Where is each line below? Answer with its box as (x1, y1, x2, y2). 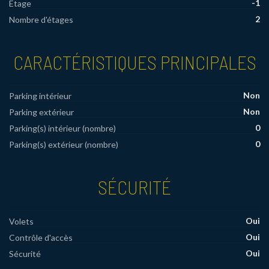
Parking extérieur (9, 107, 74, 118)
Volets (9, 216, 34, 227)
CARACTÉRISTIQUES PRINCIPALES (13, 50, 256, 73)
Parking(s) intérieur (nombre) (9, 123, 116, 134)
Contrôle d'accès (9, 232, 73, 243)
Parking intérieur (9, 91, 71, 101)
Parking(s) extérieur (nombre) (9, 139, 118, 150)
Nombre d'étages (9, 14, 73, 25)
